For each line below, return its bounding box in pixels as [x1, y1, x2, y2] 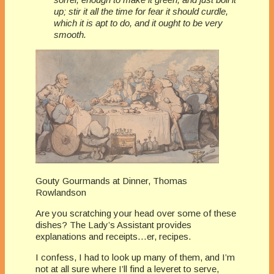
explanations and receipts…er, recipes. [35, 231, 191, 242]
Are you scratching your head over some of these [35, 208, 236, 219]
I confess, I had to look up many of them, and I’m [35, 252, 235, 263]
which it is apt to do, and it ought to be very [54, 18, 223, 29]
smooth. [54, 29, 86, 40]
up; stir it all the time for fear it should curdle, [54, 6, 228, 17]
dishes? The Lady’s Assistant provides [35, 220, 191, 231]
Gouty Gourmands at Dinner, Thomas [35, 176, 187, 187]
